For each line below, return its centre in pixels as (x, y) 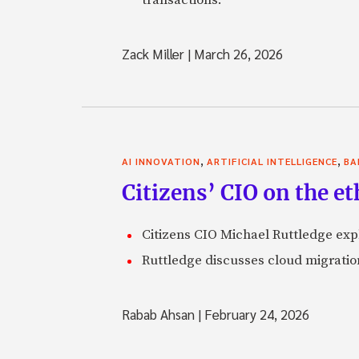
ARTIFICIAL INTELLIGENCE (272, 161)
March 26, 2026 (237, 53)
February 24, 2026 (255, 314)
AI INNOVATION (161, 161)
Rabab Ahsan (160, 314)
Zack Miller (155, 53)
